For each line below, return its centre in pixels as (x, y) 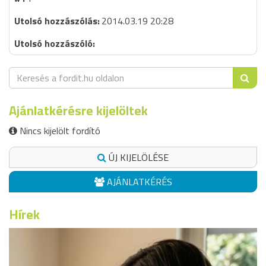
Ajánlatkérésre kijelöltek (78, 110)
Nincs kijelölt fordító (59, 131)
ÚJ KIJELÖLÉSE (137, 157)
